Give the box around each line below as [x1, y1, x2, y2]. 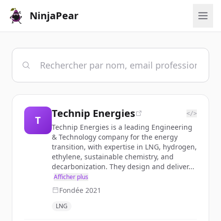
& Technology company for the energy [52, 132, 178, 142]
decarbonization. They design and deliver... [52, 162, 194, 171]
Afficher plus [54, 173, 88, 181]
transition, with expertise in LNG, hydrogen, [52, 142, 197, 151]
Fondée [59, 185, 85, 195]
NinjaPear [30, 9, 78, 22]
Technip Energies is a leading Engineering [52, 122, 192, 132]
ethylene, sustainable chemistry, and [52, 152, 174, 161]
